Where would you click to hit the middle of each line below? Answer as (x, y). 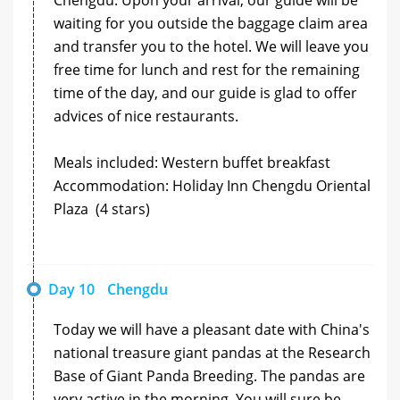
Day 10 (71, 289)
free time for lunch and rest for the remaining (207, 69)
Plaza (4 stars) (102, 208)
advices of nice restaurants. (146, 116)
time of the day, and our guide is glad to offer (205, 92)
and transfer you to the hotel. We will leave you (211, 46)
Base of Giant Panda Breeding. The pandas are (209, 375)
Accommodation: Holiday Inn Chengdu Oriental (212, 185)
